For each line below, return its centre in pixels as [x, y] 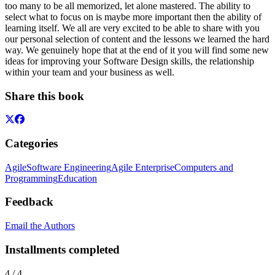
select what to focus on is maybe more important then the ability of [133, 17]
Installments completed [62, 249]
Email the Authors [40, 226]
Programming [31, 178]
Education [77, 178]
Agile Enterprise [143, 167]
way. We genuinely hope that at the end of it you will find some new [137, 50]
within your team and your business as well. [90, 72]
